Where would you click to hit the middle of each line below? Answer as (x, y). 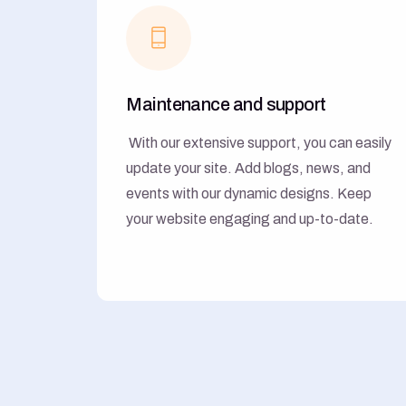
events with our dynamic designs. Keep (249, 193)
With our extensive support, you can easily (261, 142)
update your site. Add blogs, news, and (249, 168)
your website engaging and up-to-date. (250, 218)
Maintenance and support (226, 104)
